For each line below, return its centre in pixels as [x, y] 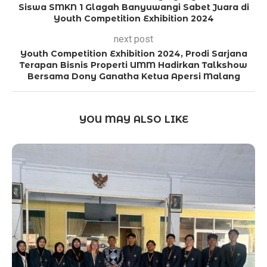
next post [133, 39]
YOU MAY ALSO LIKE [133, 119]
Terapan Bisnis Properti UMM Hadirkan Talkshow [133, 65]
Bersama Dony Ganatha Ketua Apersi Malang [133, 76]
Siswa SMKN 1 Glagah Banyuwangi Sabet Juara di [133, 7]
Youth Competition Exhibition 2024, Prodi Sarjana [133, 53]
